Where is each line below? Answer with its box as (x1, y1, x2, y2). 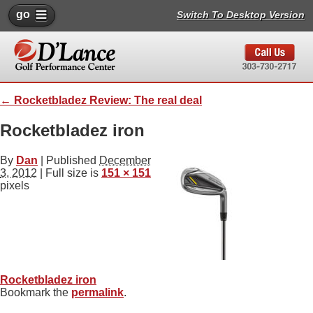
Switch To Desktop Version (177, 9, 305, 20)
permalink (71, 286, 124, 298)
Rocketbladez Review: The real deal (11, 94, 202, 106)
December (99, 154, 151, 166)
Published (43, 154, 99, 166)
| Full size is (37, 166, 101, 179)
